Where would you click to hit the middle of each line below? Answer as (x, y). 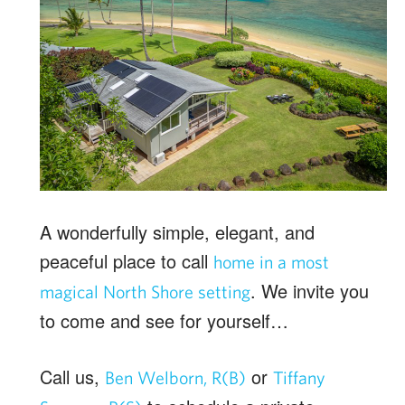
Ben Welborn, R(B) (175, 378)
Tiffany (299, 378)
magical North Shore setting (145, 292)
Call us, (72, 377)
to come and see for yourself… (164, 321)
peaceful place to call (127, 261)
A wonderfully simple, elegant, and (177, 232)
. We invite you (310, 291)
